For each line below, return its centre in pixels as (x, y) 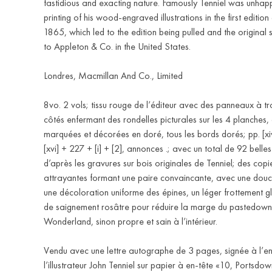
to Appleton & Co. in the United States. (117, 46)
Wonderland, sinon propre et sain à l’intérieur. (131, 221)
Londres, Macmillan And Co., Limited (113, 76)
